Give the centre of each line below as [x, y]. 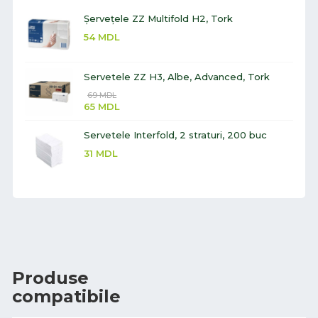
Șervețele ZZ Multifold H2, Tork [158, 18]
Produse [50, 278]
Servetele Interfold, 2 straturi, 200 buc [175, 135]
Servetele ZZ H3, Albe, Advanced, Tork [177, 76]
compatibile [66, 296]
